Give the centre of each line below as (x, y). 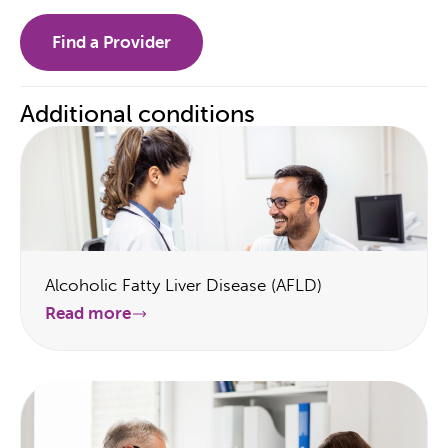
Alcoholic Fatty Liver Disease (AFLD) (183, 285)
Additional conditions (137, 114)
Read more (88, 313)
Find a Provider (111, 42)
